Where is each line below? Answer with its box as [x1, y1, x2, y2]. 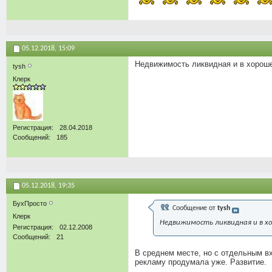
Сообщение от [171, 204, 217, 212]
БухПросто [13, 199, 49, 207]
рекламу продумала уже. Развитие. [135, 257, 267, 267]
